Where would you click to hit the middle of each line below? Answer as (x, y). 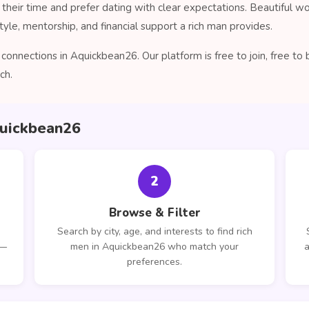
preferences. (154, 262)
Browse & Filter (154, 213)
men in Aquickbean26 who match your (154, 247)
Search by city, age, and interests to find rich (154, 231)
